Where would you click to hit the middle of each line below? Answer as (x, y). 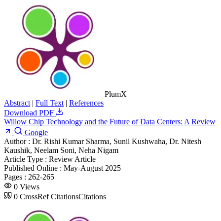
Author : (18, 141)
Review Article (72, 159)
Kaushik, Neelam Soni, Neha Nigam (61, 150)
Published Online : (34, 168)
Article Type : (26, 159)
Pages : (16, 177)
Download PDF (30, 112)
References (86, 103)
